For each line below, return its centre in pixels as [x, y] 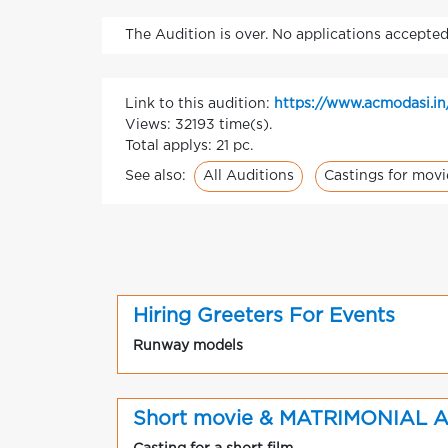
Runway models [188, 346]
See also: [157, 176]
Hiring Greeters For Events [264, 316]
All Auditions [248, 176]
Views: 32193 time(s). [198, 125]
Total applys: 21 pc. [189, 146]
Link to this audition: [199, 104]
